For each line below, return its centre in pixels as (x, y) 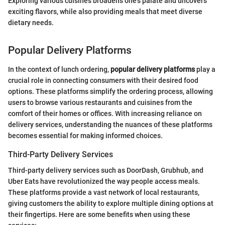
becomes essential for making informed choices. (85, 136)
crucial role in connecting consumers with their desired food (103, 80)
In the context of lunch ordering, (59, 69)
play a (205, 69)
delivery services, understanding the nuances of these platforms (110, 125)
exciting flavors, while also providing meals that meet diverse (105, 11)
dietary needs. (31, 22)
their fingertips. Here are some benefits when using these (99, 215)
